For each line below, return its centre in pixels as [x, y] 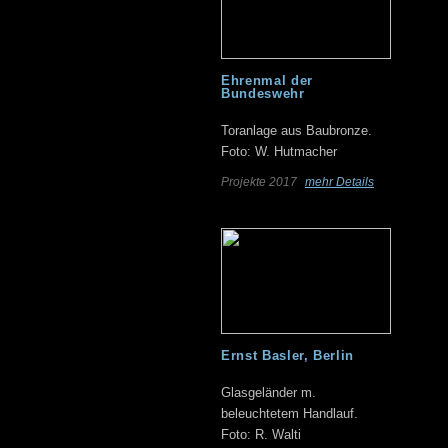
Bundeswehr [263, 93]
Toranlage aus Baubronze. [296, 130]
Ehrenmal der [267, 80]
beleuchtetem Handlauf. [289, 413]
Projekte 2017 [260, 182]
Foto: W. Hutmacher [279, 151]
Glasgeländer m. [268, 392]
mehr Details [339, 182]
